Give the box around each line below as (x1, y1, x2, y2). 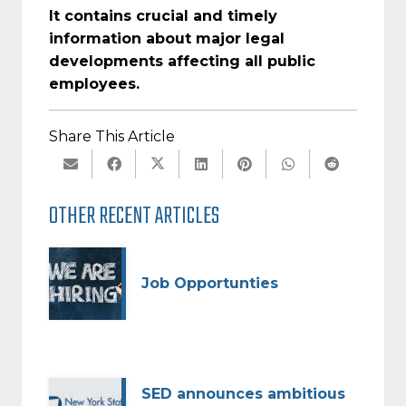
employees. (49, 74, 140, 92)
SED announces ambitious (141, 385, 345, 403)
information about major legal (49, 29, 285, 47)
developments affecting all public (49, 52, 315, 70)
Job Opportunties (141, 275, 278, 293)
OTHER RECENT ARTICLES (49, 198, 219, 237)
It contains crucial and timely (49, 6, 277, 24)
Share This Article (49, 127, 175, 145)
